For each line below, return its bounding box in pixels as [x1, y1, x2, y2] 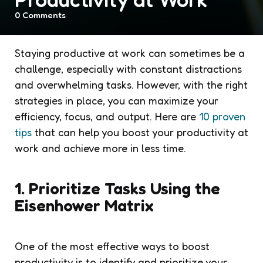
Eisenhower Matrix [15, 195, 154, 215]
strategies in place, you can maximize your [15, 93, 218, 107]
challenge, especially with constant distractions [15, 62, 242, 75]
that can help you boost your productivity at [32, 125, 248, 139]
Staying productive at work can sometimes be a [15, 46, 245, 59]
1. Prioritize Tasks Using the [15, 178, 220, 198]
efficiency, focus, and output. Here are [15, 109, 199, 123]
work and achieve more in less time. [15, 141, 186, 154]
